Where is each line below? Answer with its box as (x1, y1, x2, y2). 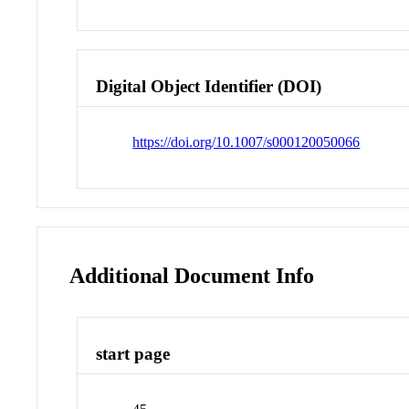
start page (96, 344, 171, 364)
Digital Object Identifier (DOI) (96, 76, 322, 96)
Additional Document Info (69, 263, 315, 288)
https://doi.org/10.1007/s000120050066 (132, 133, 361, 150)
